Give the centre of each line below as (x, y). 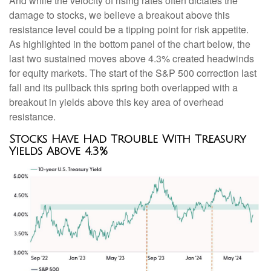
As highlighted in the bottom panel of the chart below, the (130, 44)
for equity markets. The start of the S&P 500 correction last (133, 73)
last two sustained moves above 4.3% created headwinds (132, 59)
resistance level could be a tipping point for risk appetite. (129, 30)
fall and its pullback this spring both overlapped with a (123, 88)
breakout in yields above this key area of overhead (116, 102)
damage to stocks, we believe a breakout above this (119, 15)
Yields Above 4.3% (58, 152)
